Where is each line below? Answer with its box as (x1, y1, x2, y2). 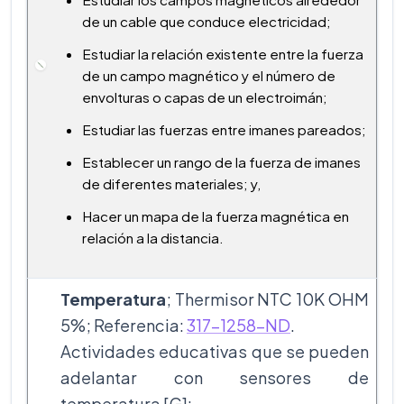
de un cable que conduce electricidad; (82, 12, 331, 30)
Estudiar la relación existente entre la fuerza (82, 44, 363, 62)
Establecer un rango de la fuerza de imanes (82, 152, 361, 170)
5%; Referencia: (60, 314, 187, 335)
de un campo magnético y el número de (82, 66, 335, 84)
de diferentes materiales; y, (82, 174, 261, 192)
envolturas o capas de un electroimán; (82, 87, 327, 106)
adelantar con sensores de (60, 366, 369, 388)
